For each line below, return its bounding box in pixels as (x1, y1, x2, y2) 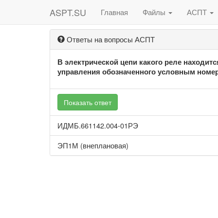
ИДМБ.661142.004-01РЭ (57, 120, 138, 130)
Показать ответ (64, 97, 111, 107)
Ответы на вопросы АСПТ (65, 34, 155, 44)
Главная (101, 7, 128, 17)
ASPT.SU (50, 6, 86, 18)
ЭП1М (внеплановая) (57, 140, 128, 150)
